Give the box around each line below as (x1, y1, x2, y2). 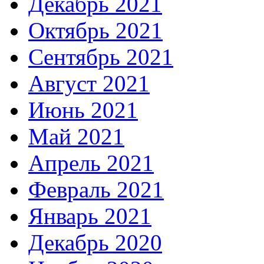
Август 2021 (28, 71, 150, 97)
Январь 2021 (28, 203, 151, 229)
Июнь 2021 (28, 97, 138, 123)
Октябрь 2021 (28, 18, 163, 44)
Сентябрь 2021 (28, 44, 173, 70)
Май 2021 (28, 124, 124, 150)
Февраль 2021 (28, 177, 164, 203)
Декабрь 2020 (28, 230, 162, 256)
